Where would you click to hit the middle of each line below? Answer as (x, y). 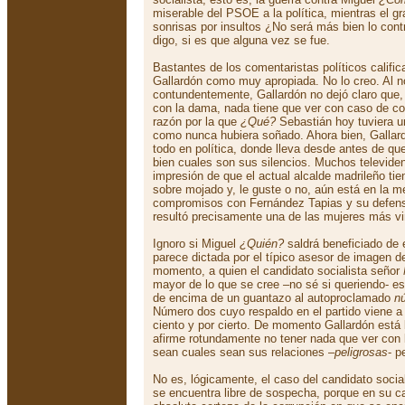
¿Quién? (262, 244)
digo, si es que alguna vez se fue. (241, 40)
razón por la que (197, 122)
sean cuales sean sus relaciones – (244, 352)
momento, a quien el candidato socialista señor (278, 271)
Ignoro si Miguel (196, 244)
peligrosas (361, 352)
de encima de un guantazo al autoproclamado (273, 298)
